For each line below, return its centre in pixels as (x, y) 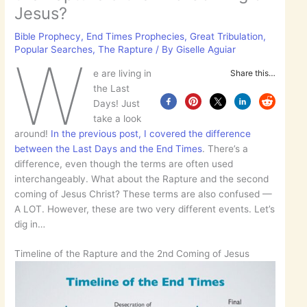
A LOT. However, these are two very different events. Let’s (145, 209)
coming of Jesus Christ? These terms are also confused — (144, 194)
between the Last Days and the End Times (109, 149)
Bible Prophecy (48, 37)
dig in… (30, 224)
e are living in (122, 74)
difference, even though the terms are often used (124, 164)
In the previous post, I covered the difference (151, 134)
